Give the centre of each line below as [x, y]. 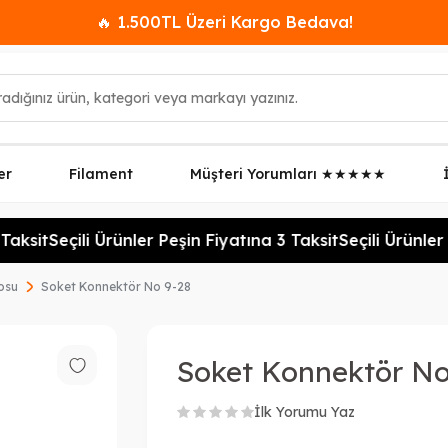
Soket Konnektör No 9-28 [116, 286]
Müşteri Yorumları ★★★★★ [288, 174]
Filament [101, 174]
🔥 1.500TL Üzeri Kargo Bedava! [224, 22]
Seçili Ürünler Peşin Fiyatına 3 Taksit [182, 240]
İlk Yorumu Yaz [305, 412]
